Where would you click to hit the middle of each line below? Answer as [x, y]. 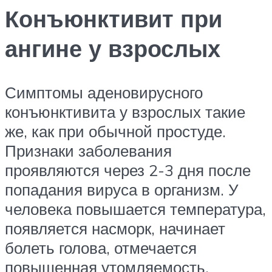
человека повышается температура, [135, 209]
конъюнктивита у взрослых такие [125, 111]
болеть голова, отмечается [101, 247]
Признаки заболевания [88, 150]
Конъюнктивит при [114, 18]
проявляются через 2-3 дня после [128, 170]
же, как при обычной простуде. [115, 131]
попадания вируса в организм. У [122, 189]
